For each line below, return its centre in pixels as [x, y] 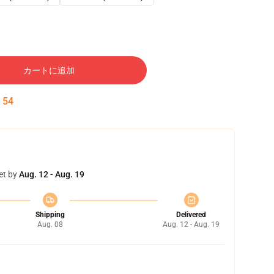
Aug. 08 [50, 224]
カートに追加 [49, 70]
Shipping [50, 215]
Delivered [191, 215]
